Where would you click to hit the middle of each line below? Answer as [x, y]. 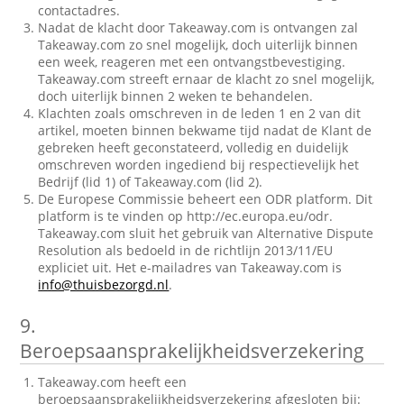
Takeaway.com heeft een [113, 382]
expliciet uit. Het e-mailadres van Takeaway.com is [190, 267]
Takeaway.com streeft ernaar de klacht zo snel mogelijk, [207, 79]
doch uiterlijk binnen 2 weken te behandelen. [176, 96]
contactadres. [79, 10]
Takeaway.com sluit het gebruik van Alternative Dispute [206, 233]
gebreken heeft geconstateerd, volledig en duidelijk [193, 147]
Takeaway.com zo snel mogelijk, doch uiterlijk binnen [198, 45]
